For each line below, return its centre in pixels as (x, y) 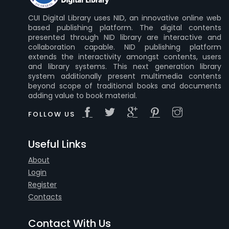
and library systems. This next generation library (125, 66)
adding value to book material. (83, 96)
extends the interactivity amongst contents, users (125, 57)
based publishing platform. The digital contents (125, 28)
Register (42, 185)
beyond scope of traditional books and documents (125, 86)
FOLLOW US (52, 114)
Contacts (45, 197)
